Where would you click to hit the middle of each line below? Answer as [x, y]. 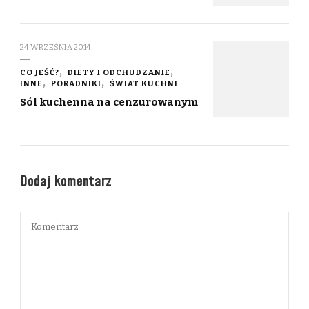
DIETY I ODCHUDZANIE [119, 72]
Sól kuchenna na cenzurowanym [109, 102]
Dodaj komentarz [68, 181]
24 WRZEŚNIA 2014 [56, 47]
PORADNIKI [76, 83]
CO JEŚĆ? [40, 72]
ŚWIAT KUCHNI [144, 83]
